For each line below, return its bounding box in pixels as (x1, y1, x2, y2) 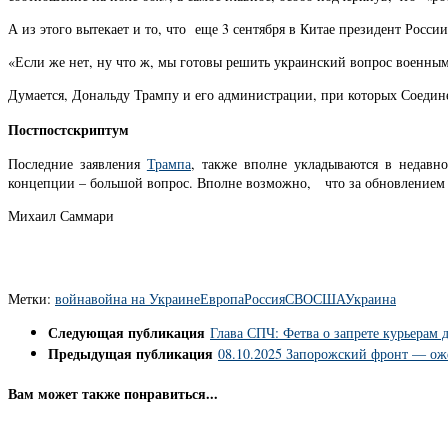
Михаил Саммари (8, 205, 114, 225)
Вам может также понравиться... (8, 382, 218, 404)
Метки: (8, 288, 51, 308)
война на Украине (91, 288, 200, 308)
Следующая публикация (48, 321, 210, 343)
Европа (200, 288, 244, 308)
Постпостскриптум (8, 118, 129, 140)
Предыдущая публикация (48, 342, 218, 364)
